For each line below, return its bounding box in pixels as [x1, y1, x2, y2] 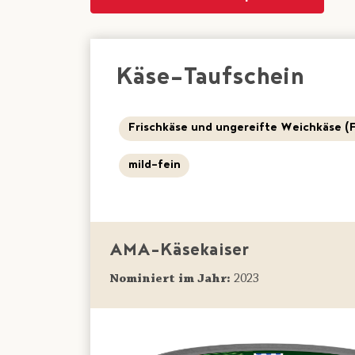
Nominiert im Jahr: [109, 273, 231, 286]
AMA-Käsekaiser [109, 240, 249, 264]
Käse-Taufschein [116, 63, 304, 95]
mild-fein [128, 158, 181, 174]
